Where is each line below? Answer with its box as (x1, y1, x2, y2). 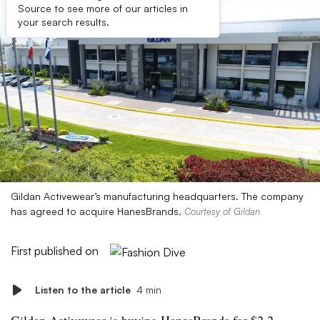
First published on (11, 244, 99, 258)
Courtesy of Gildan (184, 206, 260, 217)
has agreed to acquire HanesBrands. (11, 205, 184, 217)
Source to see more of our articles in (18, 2, 188, 14)
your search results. (18, 16, 109, 28)
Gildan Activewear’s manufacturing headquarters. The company (11, 190, 304, 202)
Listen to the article (35, 284, 131, 296)
